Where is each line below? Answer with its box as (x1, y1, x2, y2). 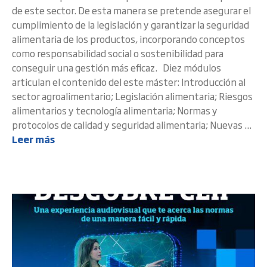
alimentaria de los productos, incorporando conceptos (12, 32, 245, 46)
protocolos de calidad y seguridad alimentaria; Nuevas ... (12, 117, 252, 132)
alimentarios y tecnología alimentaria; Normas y (12, 103, 218, 117)
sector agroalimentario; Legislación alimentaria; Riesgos (12, 89, 253, 103)
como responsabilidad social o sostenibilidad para (12, 46, 223, 60)
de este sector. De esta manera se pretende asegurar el (12, 3, 251, 17)
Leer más (12, 132, 55, 146)
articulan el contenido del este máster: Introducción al (12, 74, 246, 89)
